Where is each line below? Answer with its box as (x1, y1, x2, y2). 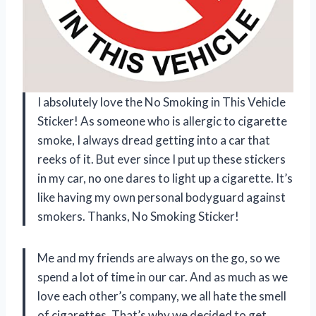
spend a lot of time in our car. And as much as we (37, 269, 288, 285)
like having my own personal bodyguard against (37, 190, 286, 205)
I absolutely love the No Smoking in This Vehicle (37, 95, 286, 110)
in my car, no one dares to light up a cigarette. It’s (37, 171, 293, 186)
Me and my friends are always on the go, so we (37, 250, 280, 266)
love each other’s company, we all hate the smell (37, 288, 286, 304)
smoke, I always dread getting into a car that (37, 133, 270, 148)
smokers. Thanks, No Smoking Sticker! (37, 209, 239, 224)
